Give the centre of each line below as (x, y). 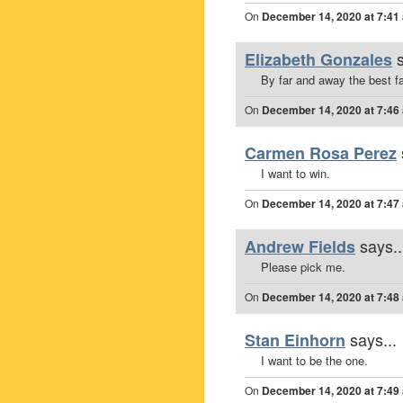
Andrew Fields (300, 246)
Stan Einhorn (295, 340)
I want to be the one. (314, 360)
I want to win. (296, 173)
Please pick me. (303, 267)
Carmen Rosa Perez (321, 153)
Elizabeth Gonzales (318, 59)
